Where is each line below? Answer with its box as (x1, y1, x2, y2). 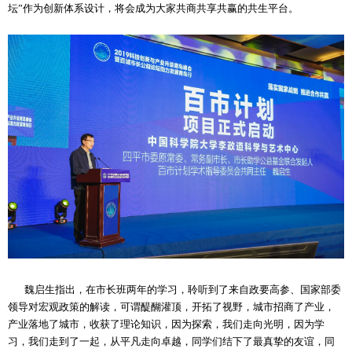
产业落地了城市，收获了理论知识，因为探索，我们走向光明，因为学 (8, 318, 324, 331)
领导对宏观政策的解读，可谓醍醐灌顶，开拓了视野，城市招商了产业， (8, 301, 335, 313)
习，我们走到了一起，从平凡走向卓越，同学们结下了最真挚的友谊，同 (8, 335, 335, 348)
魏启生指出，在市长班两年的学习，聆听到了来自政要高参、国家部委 (8, 284, 341, 296)
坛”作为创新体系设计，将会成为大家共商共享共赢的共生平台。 (8, 2, 299, 14)
